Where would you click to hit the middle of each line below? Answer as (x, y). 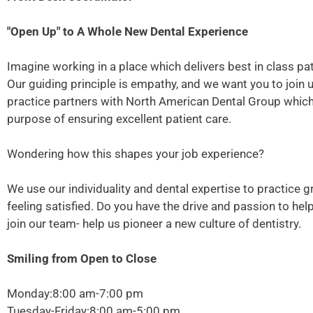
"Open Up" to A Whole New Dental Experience (128, 32)
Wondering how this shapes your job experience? (136, 154)
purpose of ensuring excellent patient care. (119, 119)
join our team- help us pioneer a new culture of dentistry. (154, 224)
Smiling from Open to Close (82, 259)
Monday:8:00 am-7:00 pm (75, 294)
